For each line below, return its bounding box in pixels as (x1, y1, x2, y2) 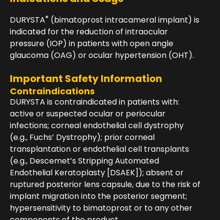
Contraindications (10, 85, 95, 98)
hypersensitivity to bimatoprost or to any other (10, 202, 192, 214)
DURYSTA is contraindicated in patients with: (10, 96, 179, 108)
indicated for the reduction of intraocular (10, 26, 168, 38)
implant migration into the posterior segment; (10, 191, 187, 202)
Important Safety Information (10, 72, 162, 86)
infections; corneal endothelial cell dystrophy (10, 120, 184, 132)
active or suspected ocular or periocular (10, 108, 165, 120)
